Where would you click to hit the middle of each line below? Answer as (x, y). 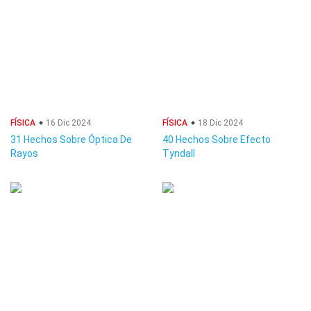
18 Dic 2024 (219, 123)
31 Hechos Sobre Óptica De (71, 140)
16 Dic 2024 (67, 123)
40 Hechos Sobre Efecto (217, 140)
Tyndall (179, 153)
